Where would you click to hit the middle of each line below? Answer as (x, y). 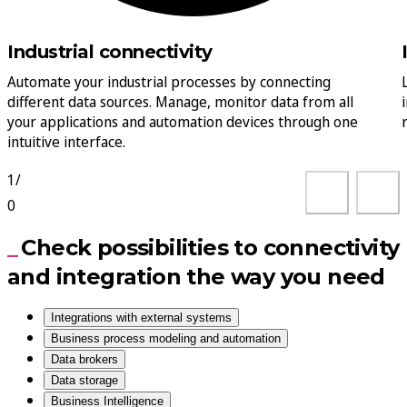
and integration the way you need (196, 277)
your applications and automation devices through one (183, 122)
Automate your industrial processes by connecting (169, 82)
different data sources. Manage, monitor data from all (180, 102)
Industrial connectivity (110, 52)
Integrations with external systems (141, 318)
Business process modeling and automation (166, 339)
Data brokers (84, 360)
